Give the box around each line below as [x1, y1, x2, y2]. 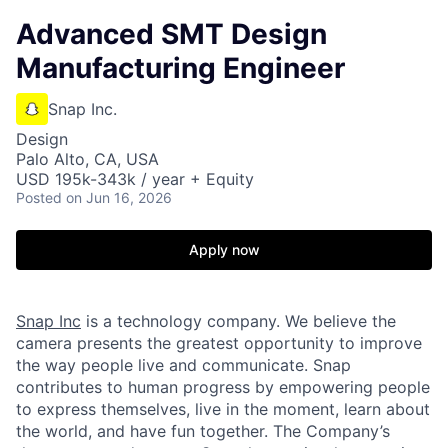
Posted [16, 189, 62, 206]
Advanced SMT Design [16, 17, 327, 51]
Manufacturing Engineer [16, 51, 345, 85]
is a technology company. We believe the [81, 311, 396, 331]
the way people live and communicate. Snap [16, 355, 351, 375]
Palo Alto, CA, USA [16, 149, 159, 169]
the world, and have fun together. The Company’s [16, 421, 390, 441]
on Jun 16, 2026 [66, 189, 172, 206]
